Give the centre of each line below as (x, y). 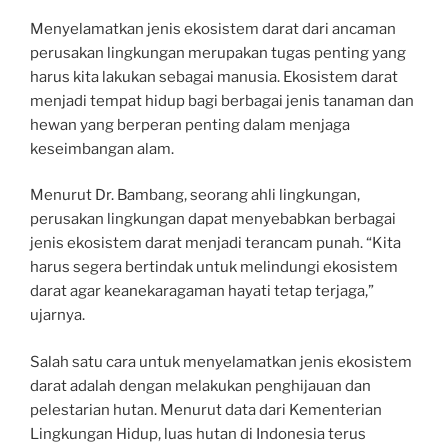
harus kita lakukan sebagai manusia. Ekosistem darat (214, 76)
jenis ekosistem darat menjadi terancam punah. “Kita (215, 243)
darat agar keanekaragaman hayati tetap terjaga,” (202, 291)
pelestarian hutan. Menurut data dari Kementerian (206, 409)
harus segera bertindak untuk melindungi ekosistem (214, 267)
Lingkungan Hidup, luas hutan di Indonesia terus (198, 433)
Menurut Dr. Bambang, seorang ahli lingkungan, (195, 195)
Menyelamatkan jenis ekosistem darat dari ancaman (213, 28)
